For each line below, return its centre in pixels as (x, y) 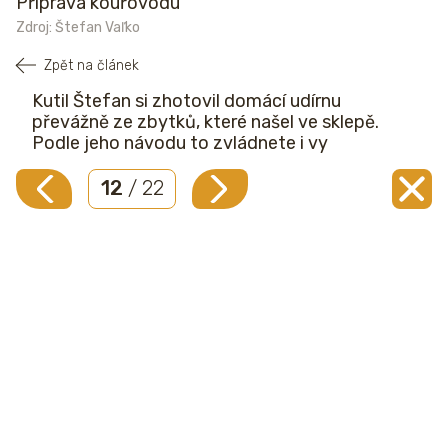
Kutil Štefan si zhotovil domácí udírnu (186, 100)
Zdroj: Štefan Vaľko (78, 27)
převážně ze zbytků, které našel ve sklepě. (205, 121)
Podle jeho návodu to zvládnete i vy (180, 142)
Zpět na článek (91, 65)
